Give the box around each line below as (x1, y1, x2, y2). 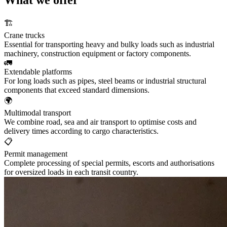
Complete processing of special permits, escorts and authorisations (4, 158, 214, 167)
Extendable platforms (4, 67, 72, 76)
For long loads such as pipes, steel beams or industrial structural (4, 76, 206, 85)
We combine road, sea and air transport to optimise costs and (4, 117, 197, 126)
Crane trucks (4, 30, 45, 40)
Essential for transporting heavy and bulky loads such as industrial (4, 40, 214, 49)
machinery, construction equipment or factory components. (4, 49, 191, 58)
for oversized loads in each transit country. (4, 167, 138, 176)
